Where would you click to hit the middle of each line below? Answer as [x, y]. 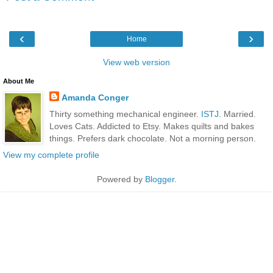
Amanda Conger [95, 97]
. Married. [237, 114]
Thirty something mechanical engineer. [125, 114]
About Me [19, 81]
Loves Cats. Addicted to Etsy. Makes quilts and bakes [151, 126]
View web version [136, 62]
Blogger [159, 179]
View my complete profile [51, 155]
